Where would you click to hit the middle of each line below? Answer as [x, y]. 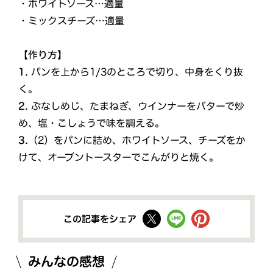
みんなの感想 [66, 261]
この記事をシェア [100, 219]
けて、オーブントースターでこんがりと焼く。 [118, 157]
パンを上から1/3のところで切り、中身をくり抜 [135, 72]
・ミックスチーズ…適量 [71, 20]
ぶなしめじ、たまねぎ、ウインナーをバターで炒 [137, 106]
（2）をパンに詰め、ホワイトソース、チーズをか [136, 140]
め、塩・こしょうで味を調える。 [91, 123]
